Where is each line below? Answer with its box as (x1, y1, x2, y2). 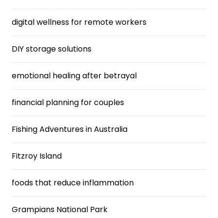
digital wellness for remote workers (12, 17, 146, 28)
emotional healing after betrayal (12, 70, 137, 81)
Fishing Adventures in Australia (12, 124, 127, 135)
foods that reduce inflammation (12, 177, 134, 188)
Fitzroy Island (12, 150, 62, 162)
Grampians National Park (12, 204, 108, 215)
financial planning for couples (12, 97, 124, 108)
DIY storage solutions (12, 43, 91, 54)
